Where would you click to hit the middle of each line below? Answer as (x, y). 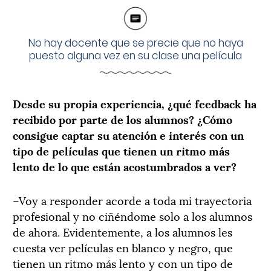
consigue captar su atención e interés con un (128, 134)
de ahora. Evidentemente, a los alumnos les (122, 231)
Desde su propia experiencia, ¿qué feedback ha (135, 103)
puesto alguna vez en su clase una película (135, 55)
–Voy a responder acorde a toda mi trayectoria (132, 200)
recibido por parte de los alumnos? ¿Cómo (122, 119)
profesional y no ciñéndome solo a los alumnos (132, 215)
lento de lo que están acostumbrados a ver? (125, 166)
